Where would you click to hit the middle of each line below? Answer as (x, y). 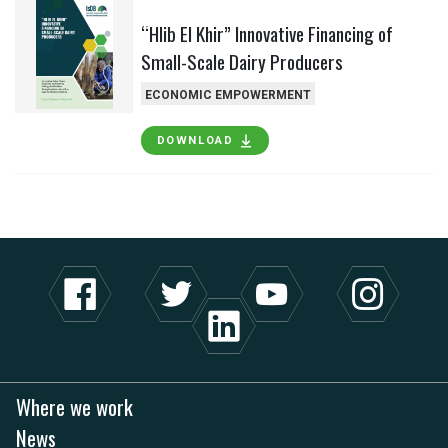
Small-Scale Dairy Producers (241, 61)
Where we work (74, 407)
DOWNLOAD (195, 141)
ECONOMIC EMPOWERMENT (227, 94)
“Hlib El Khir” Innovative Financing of (266, 33)
